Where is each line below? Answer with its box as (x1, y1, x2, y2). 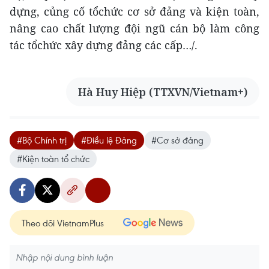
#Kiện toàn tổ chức (17, 153, 89, 165)
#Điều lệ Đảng (81, 134, 137, 146)
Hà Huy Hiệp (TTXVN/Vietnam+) (78, 85, 247, 99)
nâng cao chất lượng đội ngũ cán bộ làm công (10, 21, 259, 35)
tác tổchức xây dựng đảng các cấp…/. (10, 38, 198, 52)
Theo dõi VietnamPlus (22, 217, 104, 229)
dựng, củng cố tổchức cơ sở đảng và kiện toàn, (10, 4, 259, 19)
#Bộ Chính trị (17, 134, 67, 146)
